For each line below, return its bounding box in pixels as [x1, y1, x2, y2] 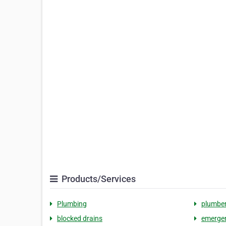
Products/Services [60, 174, 136, 184]
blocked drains [57, 214, 102, 222]
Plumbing [57, 200, 87, 208]
